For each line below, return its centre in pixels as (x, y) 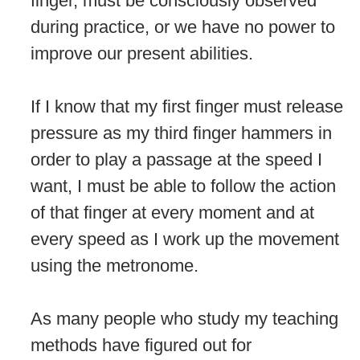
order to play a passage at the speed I (176, 159)
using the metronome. (115, 265)
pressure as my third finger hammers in (181, 133)
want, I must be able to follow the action (183, 186)
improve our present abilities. (142, 53)
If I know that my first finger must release (187, 106)
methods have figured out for (141, 345)
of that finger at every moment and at (172, 212)
